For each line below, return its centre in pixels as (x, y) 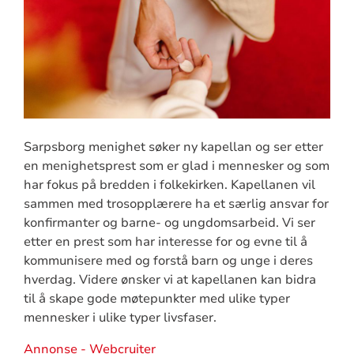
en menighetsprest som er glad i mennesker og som (176, 166)
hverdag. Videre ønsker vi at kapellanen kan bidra (169, 279)
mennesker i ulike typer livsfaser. (121, 317)
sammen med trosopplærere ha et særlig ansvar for (176, 203)
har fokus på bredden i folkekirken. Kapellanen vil (169, 185)
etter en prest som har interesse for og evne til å (165, 241)
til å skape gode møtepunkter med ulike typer (156, 298)
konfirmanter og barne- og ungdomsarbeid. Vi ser (169, 222)
